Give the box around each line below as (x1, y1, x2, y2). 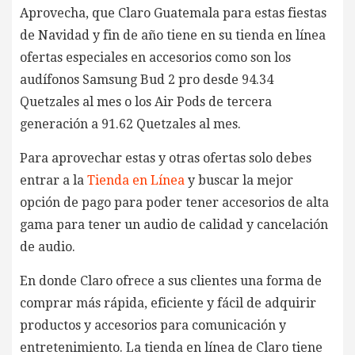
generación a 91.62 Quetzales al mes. (20, 116, 241, 132)
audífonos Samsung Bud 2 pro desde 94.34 (20, 71, 273, 87)
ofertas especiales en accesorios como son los (20, 49, 291, 65)
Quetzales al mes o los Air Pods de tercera (20, 94, 272, 109)
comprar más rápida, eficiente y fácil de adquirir (20, 295, 316, 311)
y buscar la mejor (185, 172, 293, 188)
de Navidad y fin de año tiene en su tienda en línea (20, 27, 326, 43)
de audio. (20, 239, 97, 254)
